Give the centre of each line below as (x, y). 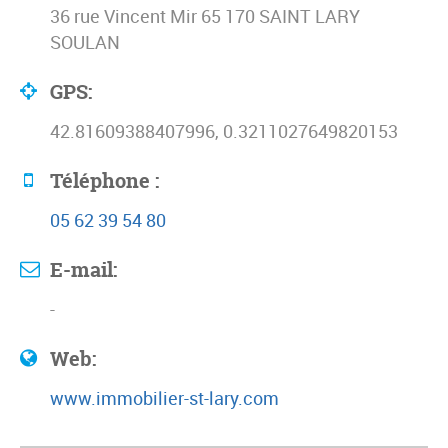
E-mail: (83, 270)
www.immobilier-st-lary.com (164, 398)
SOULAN (85, 42)
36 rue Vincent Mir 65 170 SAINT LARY (205, 16)
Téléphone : (104, 181)
